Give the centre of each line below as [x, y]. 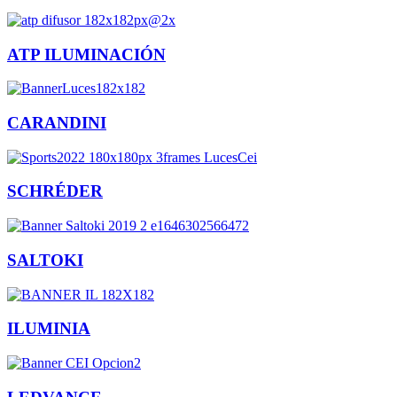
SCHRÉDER [55, 191]
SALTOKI [45, 260]
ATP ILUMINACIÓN [86, 54]
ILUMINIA [49, 329]
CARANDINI [57, 123]
